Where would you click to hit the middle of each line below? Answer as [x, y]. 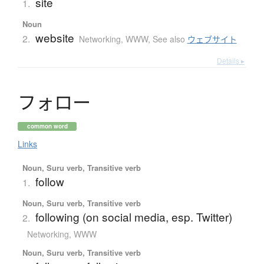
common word [47, 126]
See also [170, 39]
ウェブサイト [212, 39]
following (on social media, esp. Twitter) [133, 217]
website [55, 38]
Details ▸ [231, 61]
